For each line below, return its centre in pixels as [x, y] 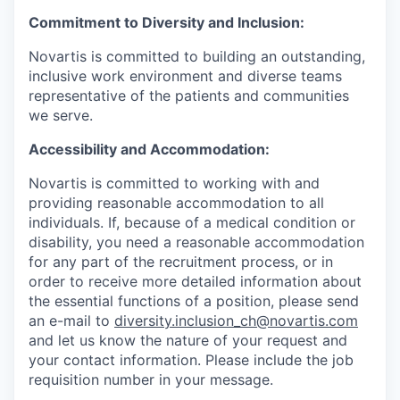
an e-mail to [69, 320]
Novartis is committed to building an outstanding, [197, 56]
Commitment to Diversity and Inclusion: [167, 22]
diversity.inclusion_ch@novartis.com [236, 320]
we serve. [61, 115]
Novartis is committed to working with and [174, 183]
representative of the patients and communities [189, 95]
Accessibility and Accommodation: [149, 149]
